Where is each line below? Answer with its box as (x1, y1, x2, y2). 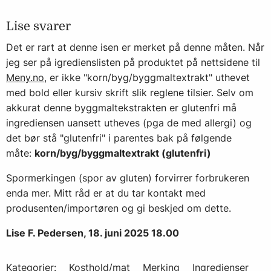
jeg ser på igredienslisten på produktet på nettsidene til (6, 56, 260, 68)
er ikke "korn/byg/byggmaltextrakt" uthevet (47, 71, 250, 83)
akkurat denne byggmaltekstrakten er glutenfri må (6, 102, 237, 114)
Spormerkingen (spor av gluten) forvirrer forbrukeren (6, 172, 249, 184)
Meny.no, (6, 71, 47, 83)
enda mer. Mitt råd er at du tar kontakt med (6, 187, 206, 199)
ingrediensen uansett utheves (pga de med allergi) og (6, 117, 252, 129)
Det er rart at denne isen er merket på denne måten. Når (6, 41, 264, 53)
